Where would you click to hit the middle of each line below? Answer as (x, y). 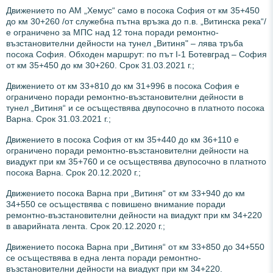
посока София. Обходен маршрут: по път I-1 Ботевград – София (136, 54)
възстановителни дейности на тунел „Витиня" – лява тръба (125, 43)
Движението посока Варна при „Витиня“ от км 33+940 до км (126, 193)
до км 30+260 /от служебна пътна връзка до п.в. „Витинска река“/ (136, 21)
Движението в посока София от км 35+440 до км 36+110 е (122, 139)
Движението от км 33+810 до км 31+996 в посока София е (123, 86)
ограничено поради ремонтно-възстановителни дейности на (127, 150)
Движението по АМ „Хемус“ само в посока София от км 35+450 (133, 10)
